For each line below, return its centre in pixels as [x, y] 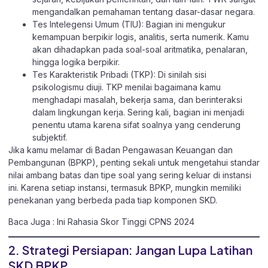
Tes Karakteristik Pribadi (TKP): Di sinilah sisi [119, 75]
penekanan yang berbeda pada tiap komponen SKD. [113, 200]
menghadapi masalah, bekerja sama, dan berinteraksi [137, 100]
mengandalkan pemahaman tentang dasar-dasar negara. [144, 12]
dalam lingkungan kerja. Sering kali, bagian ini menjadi [138, 112]
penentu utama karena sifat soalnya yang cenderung [136, 125]
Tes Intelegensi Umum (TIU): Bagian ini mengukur [129, 25]
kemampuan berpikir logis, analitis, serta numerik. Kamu [141, 37]
